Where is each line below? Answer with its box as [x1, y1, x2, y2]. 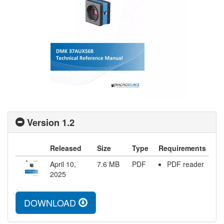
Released [50, 143, 81, 153]
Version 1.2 [27, 116, 74, 129]
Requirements [158, 143, 206, 153]
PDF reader [167, 159, 204, 169]
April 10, [50, 159, 76, 169]
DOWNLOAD [24, 196, 78, 209]
